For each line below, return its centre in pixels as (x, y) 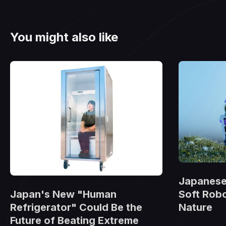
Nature (195, 208)
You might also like (64, 37)
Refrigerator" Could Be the (76, 207)
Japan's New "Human (63, 194)
